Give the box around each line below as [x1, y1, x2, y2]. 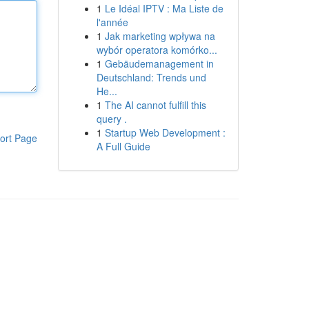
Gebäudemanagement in [104, 57, 214, 70]
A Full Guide [96, 139, 150, 153]
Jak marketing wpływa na [104, 29, 215, 43]
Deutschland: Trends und [96, 70, 206, 84]
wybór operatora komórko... [96, 43, 217, 57]
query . [96, 112, 127, 126]
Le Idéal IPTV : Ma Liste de [104, 1, 223, 15]
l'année [96, 15, 128, 29]
